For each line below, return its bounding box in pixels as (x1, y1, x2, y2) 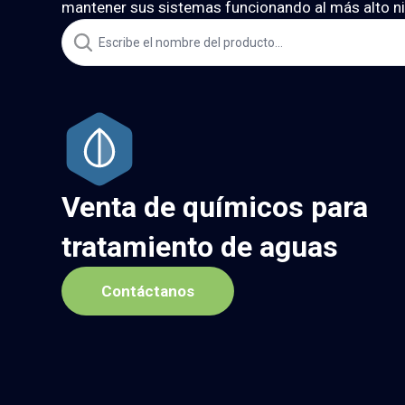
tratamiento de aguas (61, 229, 338, 264)
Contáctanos (100, 281, 194, 300)
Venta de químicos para (61, 189, 368, 224)
